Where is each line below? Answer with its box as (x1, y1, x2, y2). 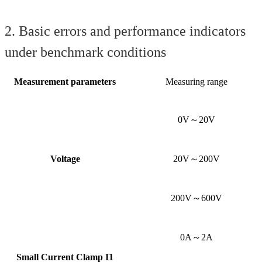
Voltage (50, 153, 80, 164)
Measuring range (165, 76, 227, 87)
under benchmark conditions (5, 44, 166, 60)
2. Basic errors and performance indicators (5, 23, 246, 39)
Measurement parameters (14, 76, 116, 87)
